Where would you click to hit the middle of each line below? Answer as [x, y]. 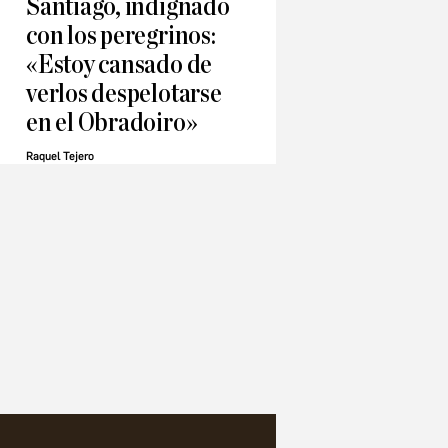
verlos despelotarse [124, 94]
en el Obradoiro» [112, 123]
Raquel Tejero [60, 157]
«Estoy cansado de [119, 65]
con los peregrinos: [121, 36]
